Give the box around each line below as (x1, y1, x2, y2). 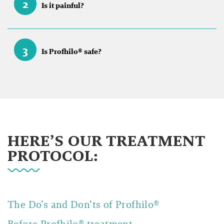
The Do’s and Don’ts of (7, 197, 115, 211)
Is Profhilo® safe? (41, 45, 101, 56)
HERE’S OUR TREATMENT (7, 129, 205, 151)
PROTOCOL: (7, 144, 99, 166)
